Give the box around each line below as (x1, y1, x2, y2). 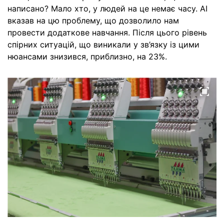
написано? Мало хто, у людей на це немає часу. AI (7, 3, 207, 13)
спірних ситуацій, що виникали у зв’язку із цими (7, 39, 199, 49)
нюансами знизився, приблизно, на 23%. (7, 51, 167, 61)
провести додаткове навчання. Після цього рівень (7, 27, 207, 37)
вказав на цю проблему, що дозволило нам (7, 15, 179, 25)
